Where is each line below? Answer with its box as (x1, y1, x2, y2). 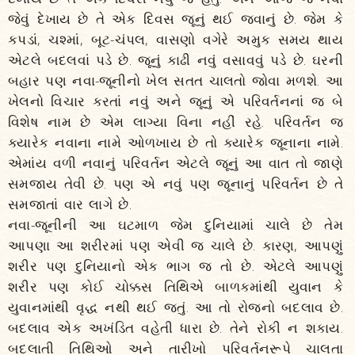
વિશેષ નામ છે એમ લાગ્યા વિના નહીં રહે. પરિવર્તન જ (8, 113, 343, 131)
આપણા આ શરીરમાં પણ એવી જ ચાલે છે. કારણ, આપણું (8, 236, 343, 254)
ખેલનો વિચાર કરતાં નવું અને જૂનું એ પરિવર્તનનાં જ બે (8, 92, 343, 110)
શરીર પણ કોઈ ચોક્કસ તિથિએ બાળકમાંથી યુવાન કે (8, 277, 343, 296)
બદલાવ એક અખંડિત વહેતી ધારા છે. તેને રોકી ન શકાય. (8, 319, 343, 337)
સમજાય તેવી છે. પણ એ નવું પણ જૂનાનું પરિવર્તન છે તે (8, 174, 343, 193)
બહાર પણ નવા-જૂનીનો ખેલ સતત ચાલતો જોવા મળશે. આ (8, 71, 343, 90)
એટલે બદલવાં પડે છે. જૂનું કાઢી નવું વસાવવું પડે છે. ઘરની (8, 51, 343, 69)
